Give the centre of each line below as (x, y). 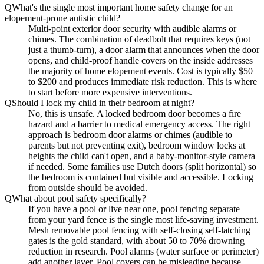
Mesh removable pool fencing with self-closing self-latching (139, 230)
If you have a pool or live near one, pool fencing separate (134, 209)
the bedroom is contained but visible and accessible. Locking (141, 177)
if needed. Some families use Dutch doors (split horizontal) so (142, 166)
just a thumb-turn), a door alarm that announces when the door (144, 49)
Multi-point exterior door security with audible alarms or (132, 28)
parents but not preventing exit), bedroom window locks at (137, 145)
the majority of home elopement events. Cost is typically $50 (141, 71)
